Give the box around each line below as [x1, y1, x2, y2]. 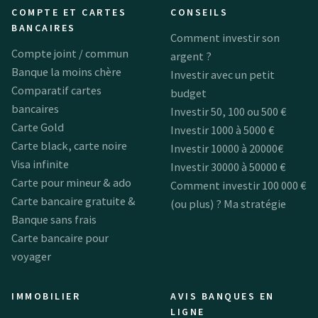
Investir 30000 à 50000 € [170, 159, 285, 174]
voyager [11, 248, 51, 263]
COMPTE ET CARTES [11, 5, 127, 18]
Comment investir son [170, 30, 280, 45]
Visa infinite [11, 156, 69, 171]
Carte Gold [11, 119, 64, 134]
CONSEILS [170, 5, 229, 18]
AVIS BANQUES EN [170, 289, 275, 302]
